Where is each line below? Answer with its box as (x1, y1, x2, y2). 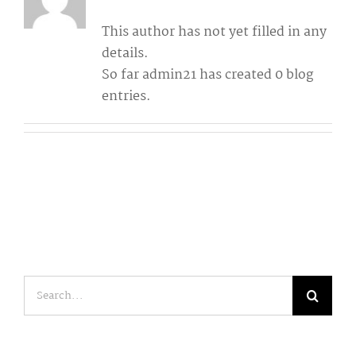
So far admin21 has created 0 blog (101, 64, 313, 86)
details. (101, 42, 149, 64)
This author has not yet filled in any (101, 21, 327, 43)
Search (23, 274, 66, 296)
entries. (101, 85, 151, 107)
